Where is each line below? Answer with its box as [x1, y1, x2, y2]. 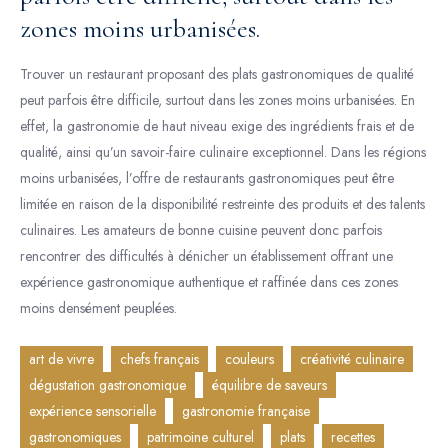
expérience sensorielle [29, 401, 156, 421]
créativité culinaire [300, 349, 404, 369]
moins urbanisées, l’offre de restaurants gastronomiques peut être [20, 168, 394, 188]
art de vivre [29, 349, 94, 369]
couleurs [225, 349, 274, 369]
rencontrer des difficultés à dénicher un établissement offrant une [20, 246, 393, 266]
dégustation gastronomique [29, 375, 186, 395]
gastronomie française [182, 401, 310, 421]
